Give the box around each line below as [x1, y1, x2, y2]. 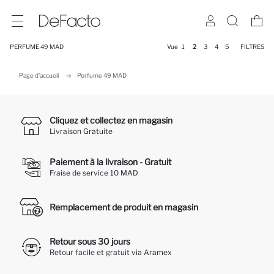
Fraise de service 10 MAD [50, 168, 138, 177]
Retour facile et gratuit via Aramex [50, 248, 172, 257]
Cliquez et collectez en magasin [50, 115, 172, 125]
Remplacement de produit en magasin [50, 202, 198, 212]
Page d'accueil [19, 72, 59, 79]
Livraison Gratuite [50, 127, 113, 136]
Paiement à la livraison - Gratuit [50, 157, 171, 167]
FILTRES [240, 43, 264, 50]
